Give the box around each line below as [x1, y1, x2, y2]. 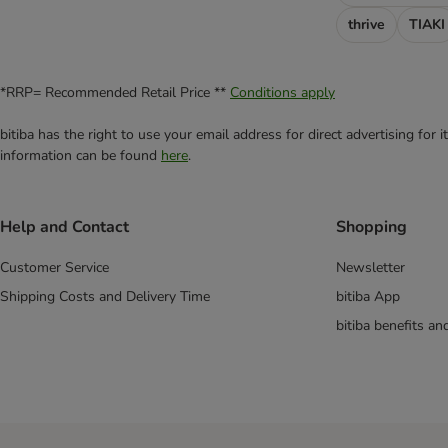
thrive [348, 14, 385, 34]
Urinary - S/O [30, 71, 113, 90]
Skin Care [30, 46, 89, 65]
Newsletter [336, 258, 405, 278]
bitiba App [336, 287, 400, 307]
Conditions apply [230, 82, 335, 102]
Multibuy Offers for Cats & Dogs [30, 96, 234, 115]
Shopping [336, 216, 407, 239]
